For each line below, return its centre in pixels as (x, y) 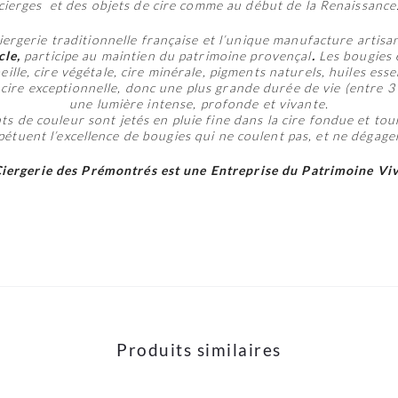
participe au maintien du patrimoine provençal (168, 56)
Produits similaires (199, 350)
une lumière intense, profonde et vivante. (199, 104)
